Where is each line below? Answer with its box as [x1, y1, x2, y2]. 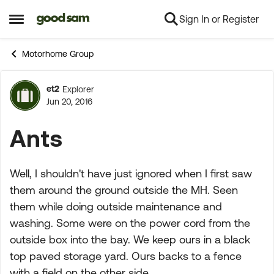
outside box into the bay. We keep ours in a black [10, 233, 250, 246]
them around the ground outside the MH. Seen [10, 183, 238, 196]
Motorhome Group [22, 49, 94, 59]
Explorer [62, 84, 94, 94]
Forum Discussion [2, 86, 232, 118]
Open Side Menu [9, 17, 91, 30]
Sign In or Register [179, 13, 259, 24]
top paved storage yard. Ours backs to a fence [10, 250, 242, 262]
